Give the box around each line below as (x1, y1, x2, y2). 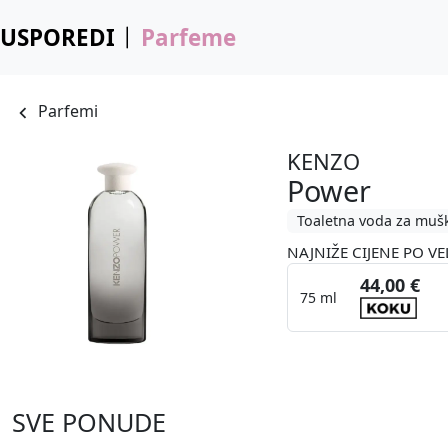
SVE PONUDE (12, 405, 166, 440)
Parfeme (140, 22, 236, 53)
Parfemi (38, 100, 99, 123)
